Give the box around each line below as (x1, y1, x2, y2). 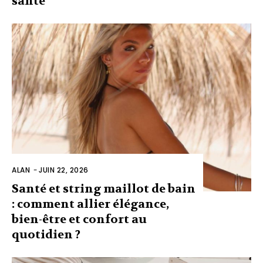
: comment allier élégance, (12, 196, 169, 211)
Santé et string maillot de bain (12, 181, 195, 196)
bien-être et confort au (12, 211, 147, 227)
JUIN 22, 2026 (39, 164, 89, 175)
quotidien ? (12, 227, 80, 242)
